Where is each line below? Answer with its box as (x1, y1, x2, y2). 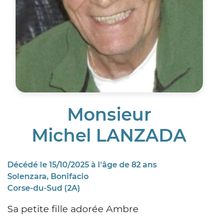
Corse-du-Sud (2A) (7, 183, 80, 193)
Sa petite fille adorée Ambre (7, 203, 139, 215)
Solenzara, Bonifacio (7, 172, 89, 182)
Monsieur (67, 104, 151, 126)
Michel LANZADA (32, 125, 186, 146)
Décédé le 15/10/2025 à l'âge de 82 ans (7, 160, 157, 170)
